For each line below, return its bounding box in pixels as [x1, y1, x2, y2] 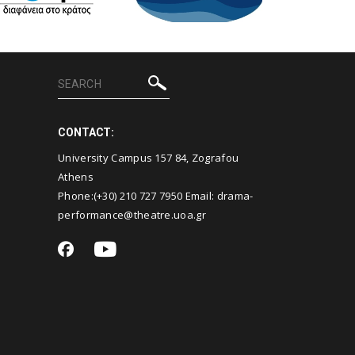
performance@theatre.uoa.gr [58, 208, 206, 222]
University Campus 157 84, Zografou [58, 151, 239, 165]
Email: [182, 189, 217, 203]
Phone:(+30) [58, 189, 120, 203]
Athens [58, 170, 94, 184]
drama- [216, 189, 254, 203]
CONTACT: [58, 126, 115, 139]
